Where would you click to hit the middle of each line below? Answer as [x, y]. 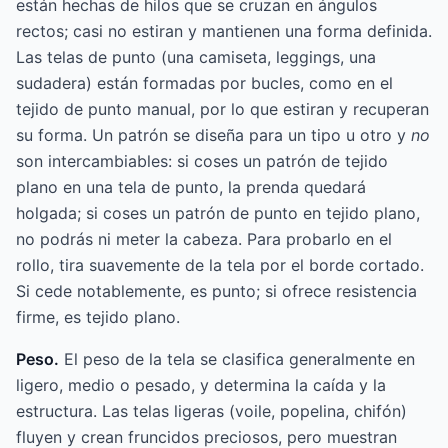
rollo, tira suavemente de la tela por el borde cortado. [220, 265]
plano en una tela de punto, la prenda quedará [191, 187]
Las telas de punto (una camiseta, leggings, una [196, 57]
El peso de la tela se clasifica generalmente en [237, 359]
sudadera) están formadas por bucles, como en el [204, 83]
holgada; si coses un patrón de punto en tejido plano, [218, 213]
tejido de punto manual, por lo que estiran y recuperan [222, 109]
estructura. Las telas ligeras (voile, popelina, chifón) [211, 411]
